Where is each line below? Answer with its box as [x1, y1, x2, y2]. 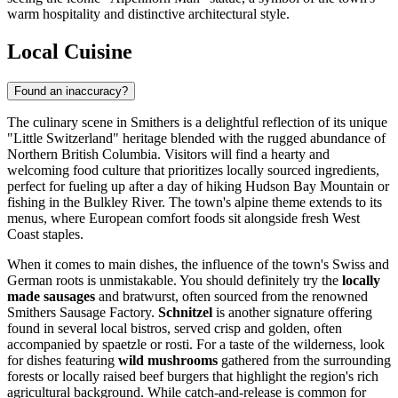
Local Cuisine [7, 40, 132, 64]
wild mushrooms [118, 353, 218, 369]
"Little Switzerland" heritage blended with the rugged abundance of [7, 131, 386, 147]
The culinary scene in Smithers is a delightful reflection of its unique [7, 115, 387, 131]
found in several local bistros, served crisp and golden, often [7, 321, 342, 337]
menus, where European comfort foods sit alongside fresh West [7, 211, 360, 227]
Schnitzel [158, 305, 212, 321]
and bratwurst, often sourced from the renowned [95, 289, 368, 305]
